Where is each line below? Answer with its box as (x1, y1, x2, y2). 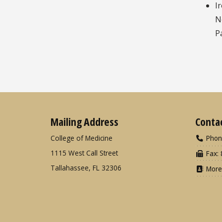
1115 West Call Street (51, 148, 118, 158)
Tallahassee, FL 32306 (51, 163, 121, 172)
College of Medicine (51, 133, 112, 143)
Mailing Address (51, 113, 118, 129)
